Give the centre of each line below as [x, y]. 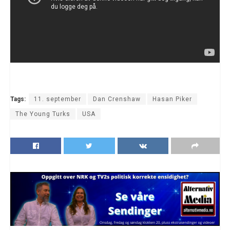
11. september [57, 99]
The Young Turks [43, 114]
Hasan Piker [172, 99]
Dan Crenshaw [117, 99]
